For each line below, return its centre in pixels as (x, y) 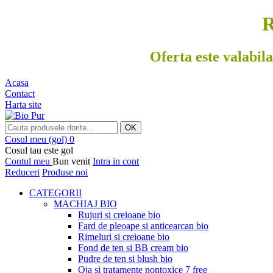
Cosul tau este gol (39, 150)
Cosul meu (26, 139)
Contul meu (27, 161)
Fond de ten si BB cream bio (133, 247)
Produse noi (65, 172)
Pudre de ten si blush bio (125, 258)
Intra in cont (116, 161)
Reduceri (22, 172)
